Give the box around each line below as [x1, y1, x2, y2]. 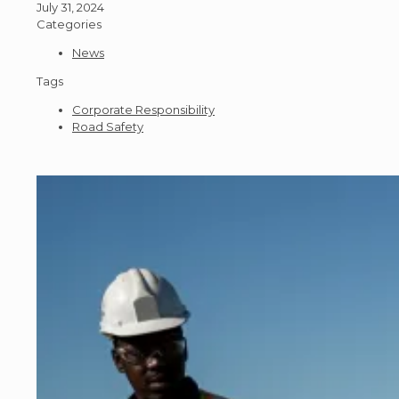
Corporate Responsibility [72, 102, 215, 118]
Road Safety [72, 119, 143, 134]
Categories [37, 17, 102, 32]
